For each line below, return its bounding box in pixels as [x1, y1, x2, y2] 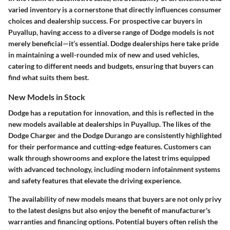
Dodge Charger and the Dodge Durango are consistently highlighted [8, 130, 222, 140]
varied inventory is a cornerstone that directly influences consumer [8, 5, 221, 14]
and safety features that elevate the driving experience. [8, 176, 181, 185]
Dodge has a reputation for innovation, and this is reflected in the [8, 108, 214, 117]
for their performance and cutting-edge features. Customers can [8, 142, 211, 151]
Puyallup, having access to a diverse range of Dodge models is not [8, 27, 214, 36]
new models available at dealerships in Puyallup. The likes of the [8, 119, 210, 128]
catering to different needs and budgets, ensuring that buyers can [8, 61, 214, 70]
